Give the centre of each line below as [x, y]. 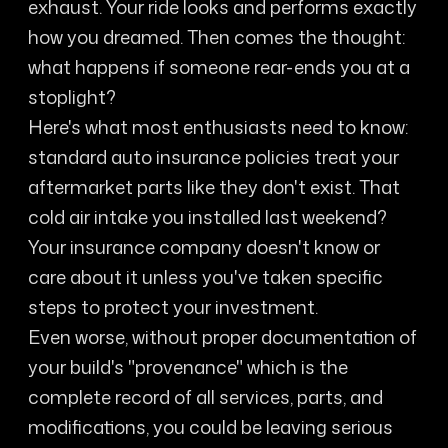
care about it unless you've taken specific [205, 276]
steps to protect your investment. [172, 306]
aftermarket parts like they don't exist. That [213, 186]
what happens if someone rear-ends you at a [218, 66]
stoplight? [71, 96]
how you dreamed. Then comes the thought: [216, 36]
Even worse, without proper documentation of [222, 336]
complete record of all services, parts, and [205, 396]
